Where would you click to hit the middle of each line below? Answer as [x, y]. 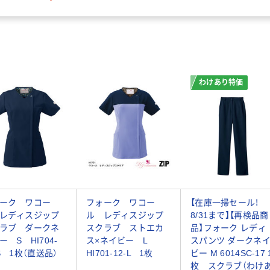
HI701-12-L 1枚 [120, 253]
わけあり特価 [221, 82]
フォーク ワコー [121, 203]
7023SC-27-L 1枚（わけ [74, 7]
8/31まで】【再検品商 [230, 215]
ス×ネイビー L [121, 241]
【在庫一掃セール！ [225, 203]
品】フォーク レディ [228, 228]
